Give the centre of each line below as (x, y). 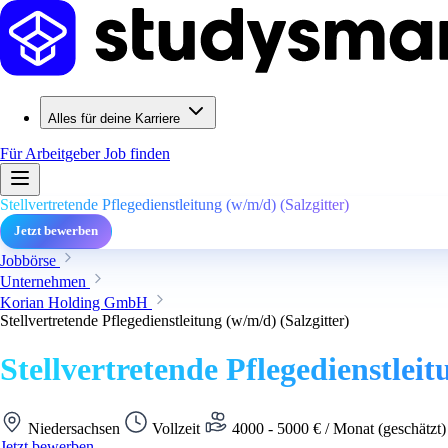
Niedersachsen (74, 428)
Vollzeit (176, 428)
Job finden (137, 153)
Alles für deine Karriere (114, 118)
